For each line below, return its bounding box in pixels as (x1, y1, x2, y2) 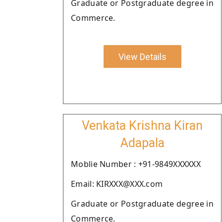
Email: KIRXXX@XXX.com (71, 178, 163, 189)
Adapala (120, 136, 165, 150)
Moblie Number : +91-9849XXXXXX (71, 159, 201, 169)
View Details (118, 51, 166, 62)
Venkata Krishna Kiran (82, 118, 203, 133)
